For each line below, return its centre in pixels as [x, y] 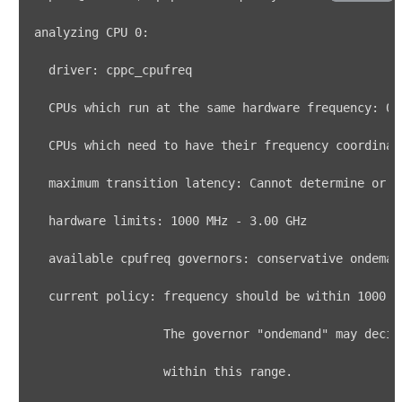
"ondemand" [293, 334]
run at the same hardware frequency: [253, 108]
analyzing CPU [84, 32]
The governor [145, 334]
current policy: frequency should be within [196, 296]
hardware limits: [102, 221]
